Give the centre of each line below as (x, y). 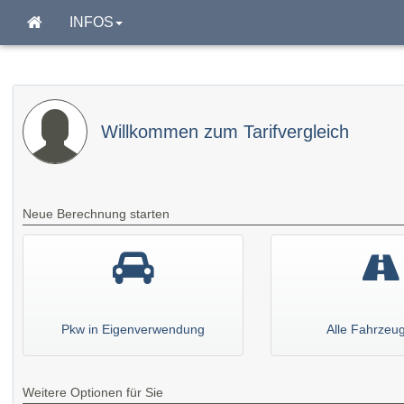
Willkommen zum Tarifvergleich (225, 132)
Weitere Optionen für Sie (93, 392)
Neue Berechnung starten (96, 214)
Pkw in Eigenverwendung (133, 329)
